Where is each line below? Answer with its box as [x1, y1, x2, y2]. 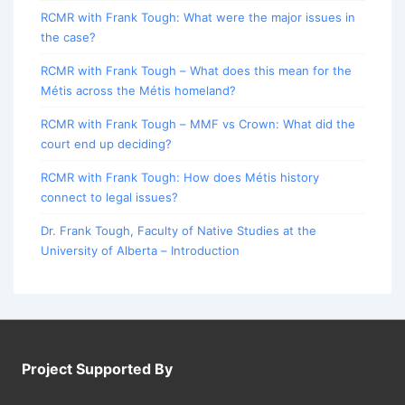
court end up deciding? [41, 137, 172, 152]
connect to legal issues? [41, 190, 178, 205]
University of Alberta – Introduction [41, 243, 240, 259]
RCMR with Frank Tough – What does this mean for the [41, 63, 352, 79]
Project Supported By [22, 360, 173, 379]
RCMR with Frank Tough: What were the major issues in [41, 10, 355, 25]
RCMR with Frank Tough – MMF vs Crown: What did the [41, 117, 355, 132]
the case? [41, 30, 96, 45]
